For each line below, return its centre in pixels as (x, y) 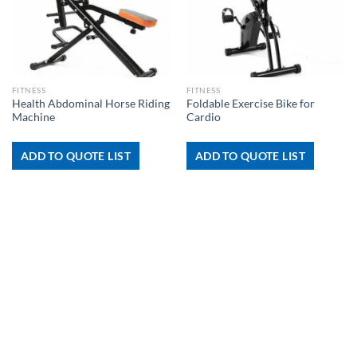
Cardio (203, 117)
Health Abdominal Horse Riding (90, 103)
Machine (33, 117)
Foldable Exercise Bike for (250, 103)
